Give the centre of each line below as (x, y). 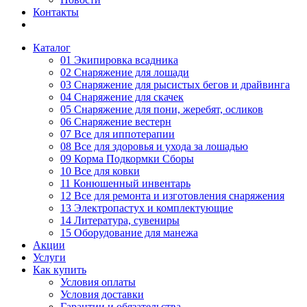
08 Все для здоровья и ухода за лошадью (154, 146)
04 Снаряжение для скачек (122, 97)
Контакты (56, 12)
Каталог (52, 48)
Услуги (49, 257)
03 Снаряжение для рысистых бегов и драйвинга (175, 85)
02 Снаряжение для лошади (125, 72)
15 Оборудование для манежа (129, 233)
